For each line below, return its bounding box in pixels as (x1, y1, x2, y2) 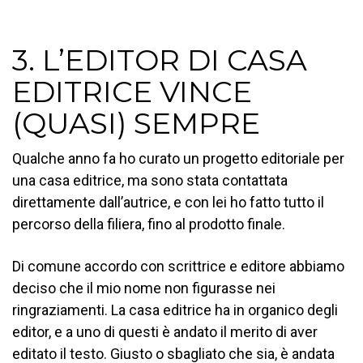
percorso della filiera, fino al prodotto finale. (12, 215, 285, 233)
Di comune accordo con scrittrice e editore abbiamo (12, 257, 344, 275)
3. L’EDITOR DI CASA (12, 41, 307, 78)
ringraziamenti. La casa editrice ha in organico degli (12, 301, 338, 318)
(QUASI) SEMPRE (12, 105, 260, 141)
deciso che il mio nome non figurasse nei (12, 279, 275, 297)
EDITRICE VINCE (12, 73, 252, 109)
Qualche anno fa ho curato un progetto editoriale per (12, 149, 344, 167)
